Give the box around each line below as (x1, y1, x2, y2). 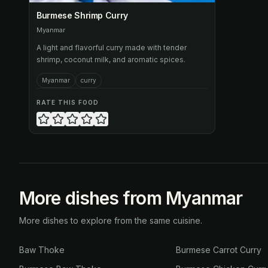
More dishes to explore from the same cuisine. (19, 215, 202, 226)
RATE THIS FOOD (36, 99, 99, 106)
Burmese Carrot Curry (176, 245, 262, 255)
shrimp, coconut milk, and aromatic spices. (36, 55, 185, 64)
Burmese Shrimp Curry (36, 10, 128, 20)
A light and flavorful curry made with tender (36, 43, 187, 52)
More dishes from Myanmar (19, 187, 243, 209)
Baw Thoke (19, 245, 65, 255)
